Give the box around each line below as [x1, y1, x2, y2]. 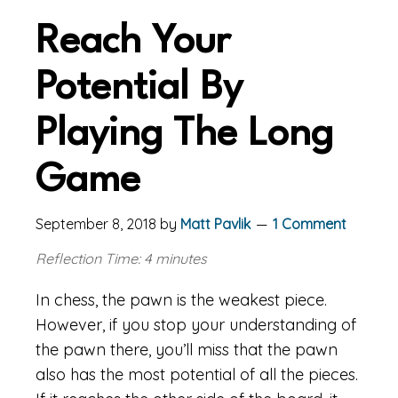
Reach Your [36, 22, 230, 62]
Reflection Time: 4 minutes [36, 250, 207, 267]
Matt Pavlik [180, 215, 251, 233]
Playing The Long [36, 115, 333, 155]
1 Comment [273, 215, 346, 233]
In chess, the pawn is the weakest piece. [36, 290, 327, 310]
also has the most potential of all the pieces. [36, 364, 358, 385]
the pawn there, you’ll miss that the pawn [36, 339, 338, 360]
